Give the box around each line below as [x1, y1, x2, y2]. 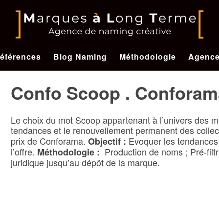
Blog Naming [53, 51, 107, 62]
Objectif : [88, 135, 126, 148]
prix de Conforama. [10, 134, 88, 148]
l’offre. [10, 145, 37, 158]
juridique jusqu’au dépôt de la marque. [10, 156, 160, 169]
